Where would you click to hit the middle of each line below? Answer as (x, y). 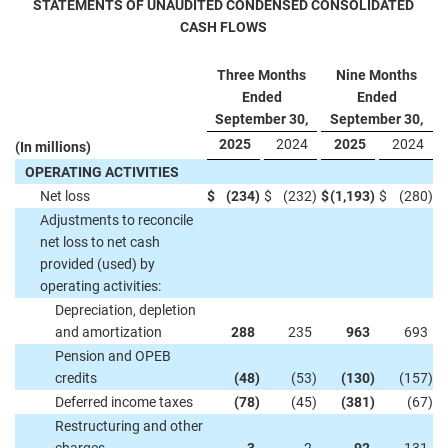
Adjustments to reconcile (116, 220)
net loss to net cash (100, 242)
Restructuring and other (129, 426)
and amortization (108, 332)
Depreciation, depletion (125, 310)
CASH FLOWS (223, 27)
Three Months (261, 75)
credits (76, 378)
